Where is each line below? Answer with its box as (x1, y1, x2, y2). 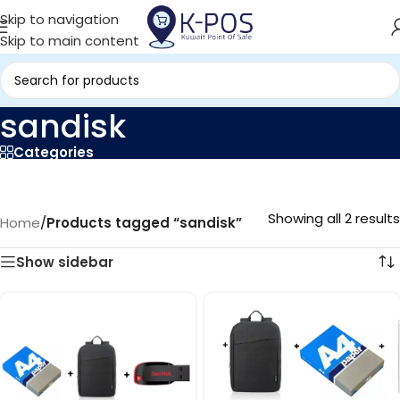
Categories (13, 143, 94, 162)
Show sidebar (16, 252, 113, 271)
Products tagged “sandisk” (46, 213, 242, 232)
